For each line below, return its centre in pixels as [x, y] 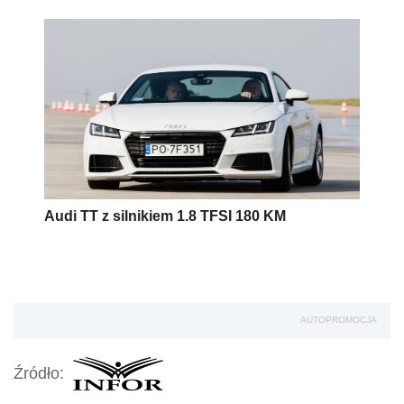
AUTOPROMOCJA [339, 319]
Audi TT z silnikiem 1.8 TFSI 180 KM [165, 216]
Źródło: [39, 374]
